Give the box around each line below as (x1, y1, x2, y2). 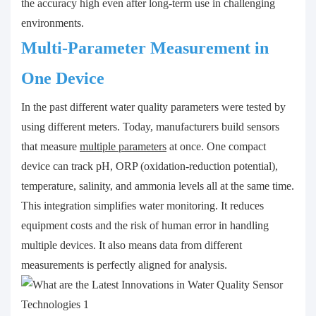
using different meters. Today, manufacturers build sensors (21, 121, 279, 133)
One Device (21, 69, 104, 88)
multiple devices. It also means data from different (21, 239, 242, 252)
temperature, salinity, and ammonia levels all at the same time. (21, 180, 294, 193)
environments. (21, 17, 84, 30)
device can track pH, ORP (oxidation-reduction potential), (21, 160, 278, 173)
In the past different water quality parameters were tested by (21, 101, 286, 114)
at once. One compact (166, 140, 266, 153)
